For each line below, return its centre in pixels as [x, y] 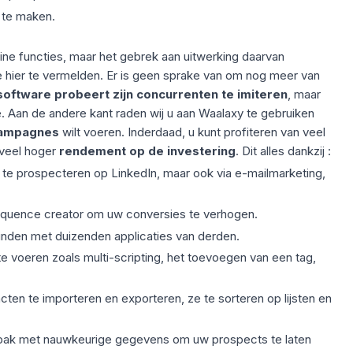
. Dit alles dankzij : [283, 151]
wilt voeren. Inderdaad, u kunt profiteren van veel [192, 132]
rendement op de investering [147, 151]
